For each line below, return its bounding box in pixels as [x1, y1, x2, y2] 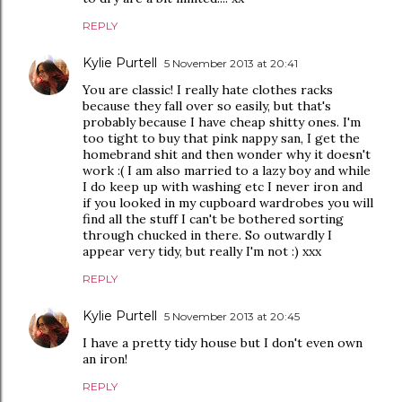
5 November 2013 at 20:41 [164, 57, 298, 70]
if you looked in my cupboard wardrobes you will [83, 195, 373, 211]
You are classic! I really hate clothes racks [83, 82, 333, 98]
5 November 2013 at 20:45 [164, 310, 300, 323]
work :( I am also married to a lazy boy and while [83, 162, 371, 179]
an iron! [83, 351, 127, 367]
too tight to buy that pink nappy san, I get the [83, 130, 360, 146]
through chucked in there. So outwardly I [83, 227, 332, 243]
